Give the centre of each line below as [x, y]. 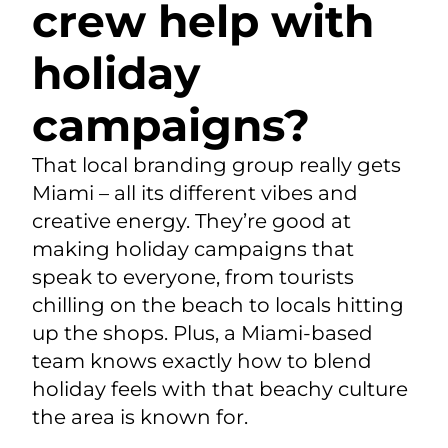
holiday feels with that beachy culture [219, 389]
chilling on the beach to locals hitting [217, 305]
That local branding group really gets [216, 165]
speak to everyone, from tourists [192, 277]
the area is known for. [139, 417]
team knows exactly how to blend [201, 361]
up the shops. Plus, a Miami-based [202, 333]
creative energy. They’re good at [191, 221]
